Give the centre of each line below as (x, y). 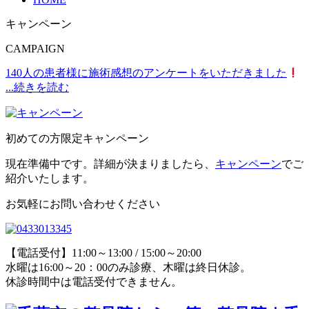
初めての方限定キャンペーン (77, 139)
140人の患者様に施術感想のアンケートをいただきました (146, 73)
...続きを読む (37, 88)
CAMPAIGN (35, 49)
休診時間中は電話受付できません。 (94, 282)
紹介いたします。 (50, 179)
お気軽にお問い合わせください (83, 204)
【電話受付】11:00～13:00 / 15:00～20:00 (103, 253)
